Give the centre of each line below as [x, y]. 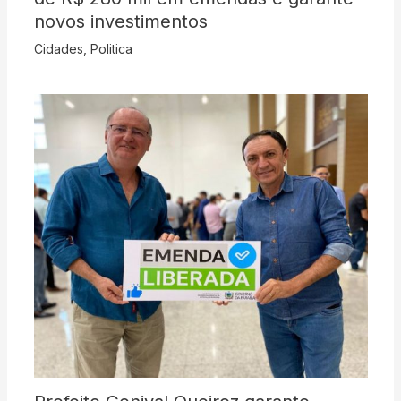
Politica [111, 48]
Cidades [58, 48]
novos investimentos [120, 21]
